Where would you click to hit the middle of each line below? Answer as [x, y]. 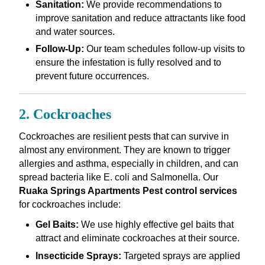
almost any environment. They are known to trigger [124, 150]
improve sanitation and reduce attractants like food [140, 18]
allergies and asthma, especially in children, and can [128, 164]
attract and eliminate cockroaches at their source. [137, 238]
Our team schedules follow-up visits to [164, 49]
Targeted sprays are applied [180, 256]
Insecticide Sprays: [78, 256]
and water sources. [75, 32]
